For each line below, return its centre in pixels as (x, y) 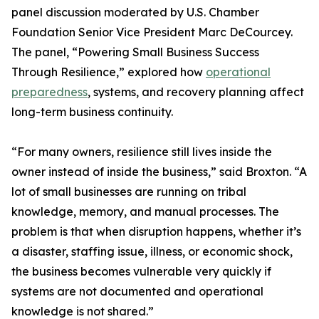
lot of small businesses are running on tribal (129, 192)
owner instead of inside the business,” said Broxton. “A (159, 172)
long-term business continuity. (92, 112)
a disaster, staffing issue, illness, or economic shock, (152, 252)
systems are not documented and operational (137, 292)
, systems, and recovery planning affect (196, 92)
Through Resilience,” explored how (109, 72)
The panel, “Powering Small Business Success (135, 52)
